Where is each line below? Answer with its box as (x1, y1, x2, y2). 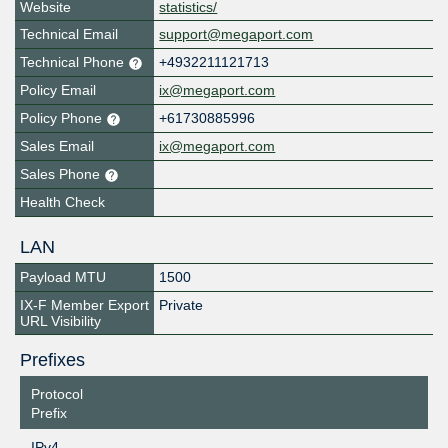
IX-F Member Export (20, 297, 149, 314)
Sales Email (20, 138, 94, 155)
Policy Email (20, 82, 96, 99)
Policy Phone (20, 110, 106, 127)
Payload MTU (20, 269, 106, 286)
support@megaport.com (159, 26, 314, 43)
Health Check (20, 194, 105, 211)
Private (159, 297, 204, 314)
